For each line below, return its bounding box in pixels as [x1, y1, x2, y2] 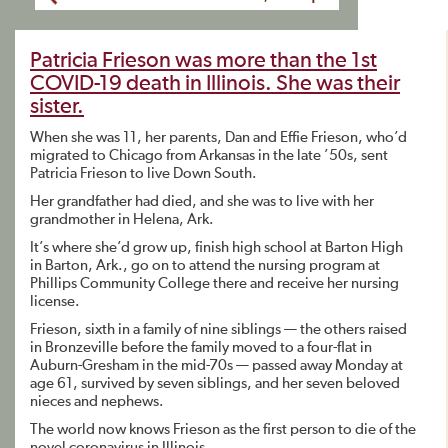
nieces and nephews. [30, 394, 164, 409]
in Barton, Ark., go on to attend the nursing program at [30, 258, 380, 273]
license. [30, 294, 80, 309]
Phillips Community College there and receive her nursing [30, 276, 399, 291]
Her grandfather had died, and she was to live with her [30, 194, 374, 209]
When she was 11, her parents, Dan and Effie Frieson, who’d [30, 130, 407, 145]
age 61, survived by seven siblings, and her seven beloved [30, 376, 400, 391]
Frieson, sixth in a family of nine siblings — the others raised [30, 322, 407, 337]
